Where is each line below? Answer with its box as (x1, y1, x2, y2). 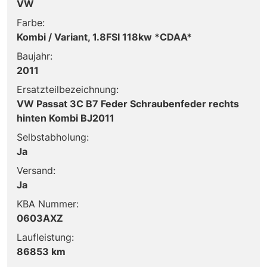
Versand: (17, 164, 55, 176)
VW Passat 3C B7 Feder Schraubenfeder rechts (17, 97, 239, 110)
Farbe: (17, 16, 45, 29)
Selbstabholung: (17, 131, 89, 143)
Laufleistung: (17, 231, 74, 243)
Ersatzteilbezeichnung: (17, 83, 119, 95)
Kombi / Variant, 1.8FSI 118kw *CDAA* (17, 30, 192, 43)
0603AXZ (17, 212, 63, 224)
